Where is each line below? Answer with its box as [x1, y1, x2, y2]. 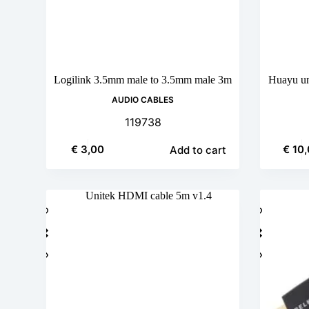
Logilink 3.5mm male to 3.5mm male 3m [54, 73, 232, 86]
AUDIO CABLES [112, 94, 175, 105]
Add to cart [170, 143, 227, 157]
